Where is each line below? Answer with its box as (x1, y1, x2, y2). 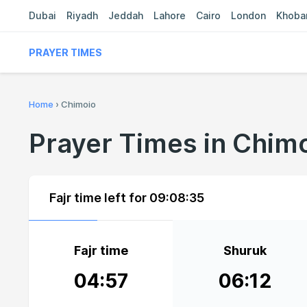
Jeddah (108, 10, 143, 21)
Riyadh (66, 10, 98, 21)
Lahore (153, 10, 186, 21)
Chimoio (61, 99, 96, 110)
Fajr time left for (49, 191, 149, 205)
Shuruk (223, 243, 267, 258)
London (231, 10, 266, 21)
